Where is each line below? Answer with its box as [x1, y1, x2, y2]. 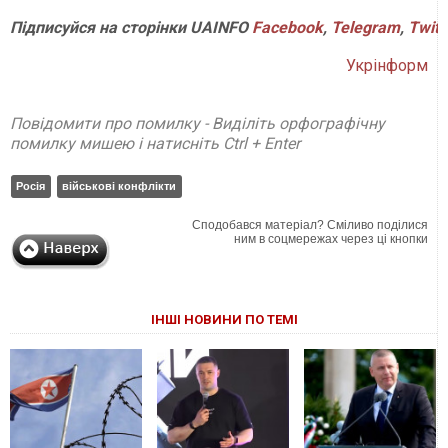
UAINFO [186, 17, 252, 37]
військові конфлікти [62, 179, 176, 192]
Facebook [252, 17, 323, 37]
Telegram [331, 17, 400, 37]
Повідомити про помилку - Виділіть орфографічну [10, 113, 385, 133]
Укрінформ [346, 55, 429, 75]
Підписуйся [10, 17, 95, 37]
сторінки [117, 17, 186, 37]
